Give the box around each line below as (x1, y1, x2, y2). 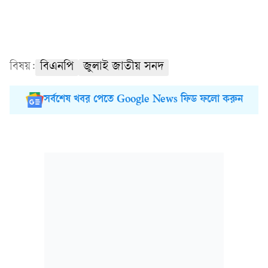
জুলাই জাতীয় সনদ (83, 61, 164, 74)
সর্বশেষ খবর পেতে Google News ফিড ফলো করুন (43, 94, 243, 106)
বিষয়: (10, 61, 35, 74)
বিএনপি (40, 61, 74, 74)
